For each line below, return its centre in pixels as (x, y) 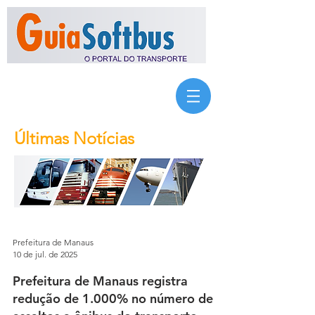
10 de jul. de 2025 (45, 254)
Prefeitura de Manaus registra (100, 281)
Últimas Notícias (74, 138)
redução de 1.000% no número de (113, 298)
